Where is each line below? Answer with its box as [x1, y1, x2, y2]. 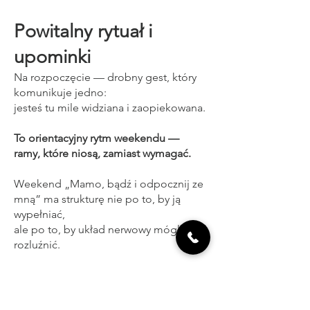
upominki [14, 46, 91, 68]
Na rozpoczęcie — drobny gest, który [14, 71, 197, 84]
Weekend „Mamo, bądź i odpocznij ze [14, 177, 203, 190]
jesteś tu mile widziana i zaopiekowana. [14, 101, 206, 114]
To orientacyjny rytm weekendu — [14, 131, 179, 145]
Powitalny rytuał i [14, 20, 152, 42]
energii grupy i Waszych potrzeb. [14, 284, 176, 297]
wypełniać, [14, 208, 65, 221]
